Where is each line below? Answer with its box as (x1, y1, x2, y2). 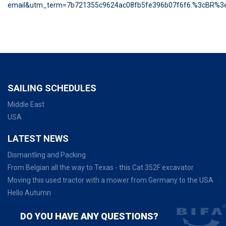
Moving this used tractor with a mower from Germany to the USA (8, 176, 213, 184)
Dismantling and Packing (8, 151, 86, 159)
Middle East (8, 100, 44, 108)
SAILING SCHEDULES (8, 83, 96, 93)
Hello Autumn (8, 189, 51, 197)
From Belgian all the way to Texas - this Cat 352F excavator (8, 163, 194, 172)
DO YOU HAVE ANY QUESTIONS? (20, 211, 158, 221)
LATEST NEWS (8, 133, 69, 144)
